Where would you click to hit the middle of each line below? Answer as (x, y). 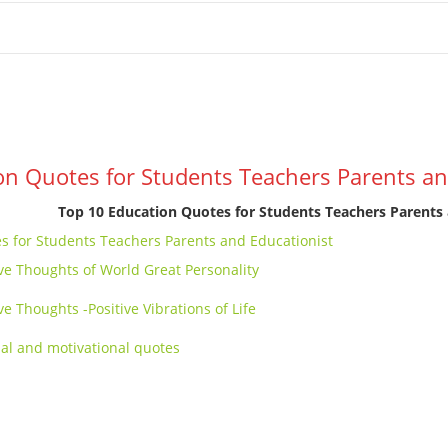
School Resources (90, 27)
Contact (362, 27)
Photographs (218, 27)
